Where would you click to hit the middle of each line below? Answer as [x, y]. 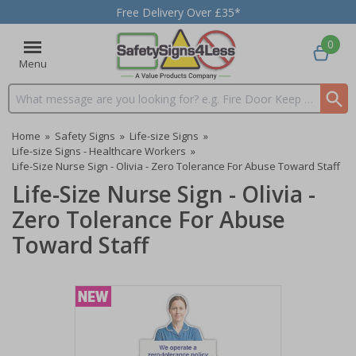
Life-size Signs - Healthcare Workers [99, 151]
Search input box [52, 106]
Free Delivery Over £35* [178, 12]
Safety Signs [85, 136]
